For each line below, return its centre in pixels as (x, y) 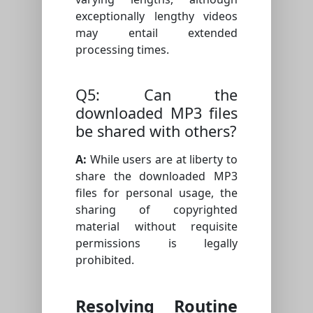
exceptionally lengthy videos (156, 16)
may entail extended (156, 33)
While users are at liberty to (162, 160)
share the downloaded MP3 (156, 176)
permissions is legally (156, 243)
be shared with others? (156, 131)
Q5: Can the (156, 95)
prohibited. (105, 260)
